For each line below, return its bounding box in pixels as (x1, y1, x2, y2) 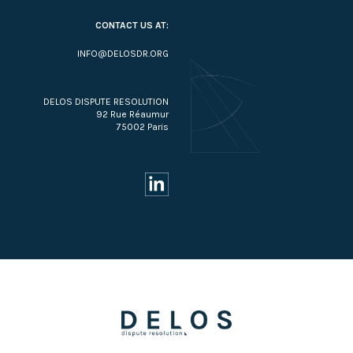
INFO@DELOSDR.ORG (77, 48, 169, 60)
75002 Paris (117, 121, 169, 133)
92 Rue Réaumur (96, 109, 169, 121)
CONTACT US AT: (95, 20, 169, 32)
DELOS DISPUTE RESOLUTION (43, 96, 169, 108)
